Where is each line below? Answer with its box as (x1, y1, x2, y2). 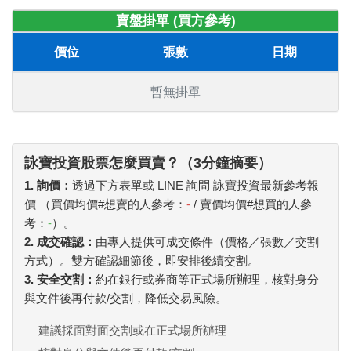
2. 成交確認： (24, 234, 96, 248)
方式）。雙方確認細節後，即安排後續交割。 (24, 253, 259, 267)
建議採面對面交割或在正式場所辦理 (38, 323, 226, 337)
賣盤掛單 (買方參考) (115, 13, 236, 28)
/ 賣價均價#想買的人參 (190, 197, 312, 211)
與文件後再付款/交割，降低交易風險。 (24, 291, 227, 305)
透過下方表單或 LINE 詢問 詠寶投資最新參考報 (72, 178, 319, 192)
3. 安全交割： (24, 272, 96, 286)
